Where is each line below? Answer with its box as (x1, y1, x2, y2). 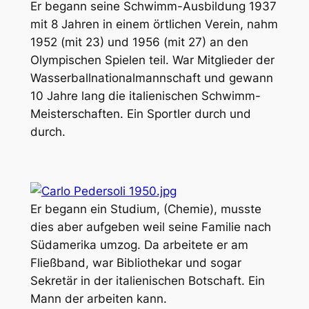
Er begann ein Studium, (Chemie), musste (30, 201, 261, 216)
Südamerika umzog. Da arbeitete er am (30, 237, 248, 252)
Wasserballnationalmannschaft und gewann (30, 70, 273, 85)
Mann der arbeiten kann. (30, 291, 167, 306)
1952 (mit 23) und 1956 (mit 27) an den (30, 34, 248, 49)
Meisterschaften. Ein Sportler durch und (30, 106, 251, 121)
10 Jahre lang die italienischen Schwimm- (30, 88, 261, 103)
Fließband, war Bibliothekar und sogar (30, 255, 241, 270)
